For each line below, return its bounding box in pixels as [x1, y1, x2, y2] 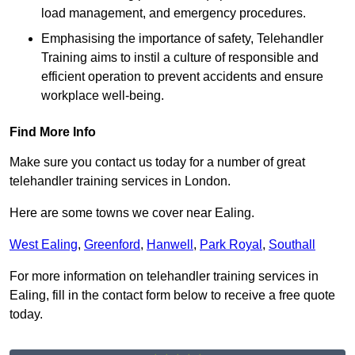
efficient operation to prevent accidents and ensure [41, 70, 323, 84]
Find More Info [10, 125, 96, 139]
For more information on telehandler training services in [10, 269, 319, 284]
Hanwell [147, 238, 193, 252]
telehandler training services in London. [10, 174, 231, 189]
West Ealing [10, 238, 78, 252]
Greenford [84, 238, 140, 252]
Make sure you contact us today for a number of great [10, 155, 305, 170]
